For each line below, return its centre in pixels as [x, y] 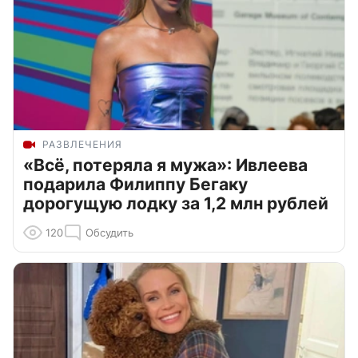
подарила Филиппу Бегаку [135, 184]
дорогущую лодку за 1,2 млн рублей [176, 203]
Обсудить [109, 232]
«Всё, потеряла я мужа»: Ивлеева [165, 165]
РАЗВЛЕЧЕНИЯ [82, 144]
